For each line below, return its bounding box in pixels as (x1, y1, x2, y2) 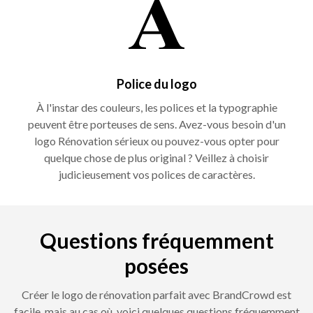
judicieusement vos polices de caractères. (58, 167, 255, 181)
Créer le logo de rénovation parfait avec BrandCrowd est (22, 287, 291, 301)
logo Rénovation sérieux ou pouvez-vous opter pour (34, 133, 279, 147)
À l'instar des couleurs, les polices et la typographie (36, 100, 277, 114)
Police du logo (116, 75, 197, 92)
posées (124, 252, 189, 278)
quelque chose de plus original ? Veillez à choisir (44, 150, 269, 164)
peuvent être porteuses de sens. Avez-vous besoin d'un (27, 117, 286, 131)
